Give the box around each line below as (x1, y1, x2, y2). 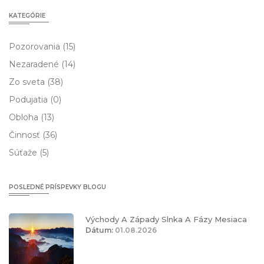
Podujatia (9, 94, 50, 105)
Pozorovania (9, 41, 62, 52)
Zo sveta (9, 77, 47, 87)
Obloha (9, 112, 41, 123)
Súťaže (9, 147, 39, 158)
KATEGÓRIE (9, 12, 45, 19)
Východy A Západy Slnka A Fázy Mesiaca (85, 214, 247, 224)
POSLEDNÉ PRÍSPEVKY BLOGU (9, 183, 106, 191)
